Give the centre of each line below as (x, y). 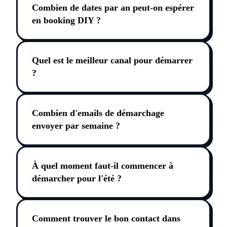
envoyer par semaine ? (76, 126)
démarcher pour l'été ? (77, 179)
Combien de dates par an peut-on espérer (113, 8)
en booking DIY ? (66, 21)
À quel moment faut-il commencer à (103, 166)
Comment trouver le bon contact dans (106, 219)
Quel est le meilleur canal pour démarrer (112, 61)
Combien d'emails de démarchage (98, 113)
